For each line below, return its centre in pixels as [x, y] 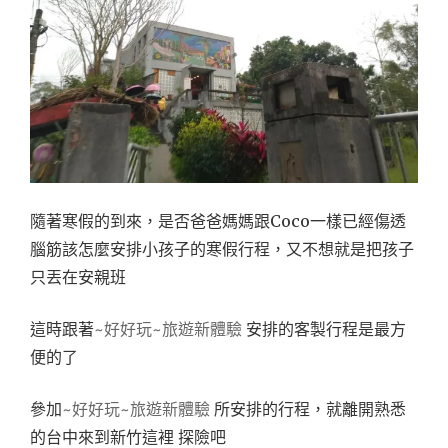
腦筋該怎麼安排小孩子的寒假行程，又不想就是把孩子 [222, 249]
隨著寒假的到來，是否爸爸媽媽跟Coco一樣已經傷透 [218, 221]
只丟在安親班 [78, 277]
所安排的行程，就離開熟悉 [308, 409]
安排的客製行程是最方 [324, 329]
